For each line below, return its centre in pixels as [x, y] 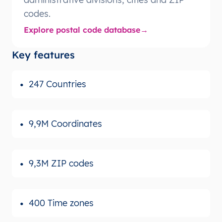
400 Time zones [61, 203]
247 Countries [57, 84]
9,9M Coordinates [65, 123]
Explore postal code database [82, 29]
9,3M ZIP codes [61, 163]
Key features [43, 55]
